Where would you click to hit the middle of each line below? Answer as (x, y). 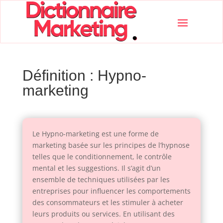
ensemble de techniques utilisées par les (101, 180)
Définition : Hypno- (84, 76)
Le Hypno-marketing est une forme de (95, 134)
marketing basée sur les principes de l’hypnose (111, 145)
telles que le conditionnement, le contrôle (102, 157)
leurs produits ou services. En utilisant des (103, 214)
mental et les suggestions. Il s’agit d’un (96, 168)
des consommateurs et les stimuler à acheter (108, 203)
